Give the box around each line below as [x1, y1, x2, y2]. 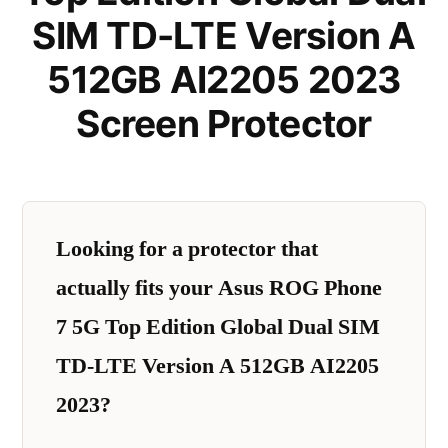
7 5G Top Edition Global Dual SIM [56, 312, 380, 341]
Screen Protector [76, 101, 372, 146]
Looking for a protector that [56, 234, 318, 263]
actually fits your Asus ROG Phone [56, 273, 382, 302]
